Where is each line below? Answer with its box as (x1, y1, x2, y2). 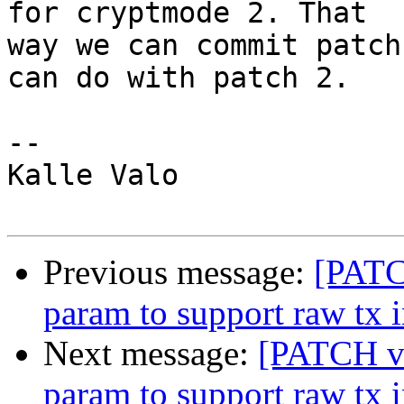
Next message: (43, 334, 258, 373)
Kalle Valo (7, 159, 179, 192)
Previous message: (43, 252, 314, 292)
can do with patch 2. (7, 61, 350, 95)
